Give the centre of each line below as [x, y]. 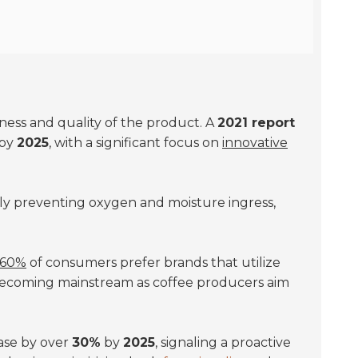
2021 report [256, 123]
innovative [255, 143]
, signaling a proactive [223, 342]
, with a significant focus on [135, 143]
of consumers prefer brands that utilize [153, 263]
